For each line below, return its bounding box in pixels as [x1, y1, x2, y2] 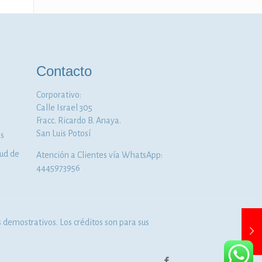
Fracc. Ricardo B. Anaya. [36, 115, 122, 125]
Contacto [36, 63, 92, 79]
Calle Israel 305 [36, 102, 93, 112]
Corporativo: [36, 89, 82, 99]
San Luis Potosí [36, 128, 91, 138]
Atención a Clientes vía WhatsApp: [36, 150, 163, 160]
